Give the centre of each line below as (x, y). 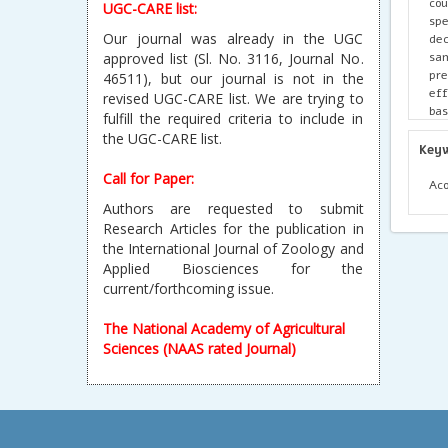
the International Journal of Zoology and (233, 248)
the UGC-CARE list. (162, 138)
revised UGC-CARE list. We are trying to (233, 98)
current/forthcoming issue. (188, 288)
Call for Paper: (148, 178)
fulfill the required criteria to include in (233, 118)
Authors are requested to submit (233, 208)
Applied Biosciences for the (233, 268)
